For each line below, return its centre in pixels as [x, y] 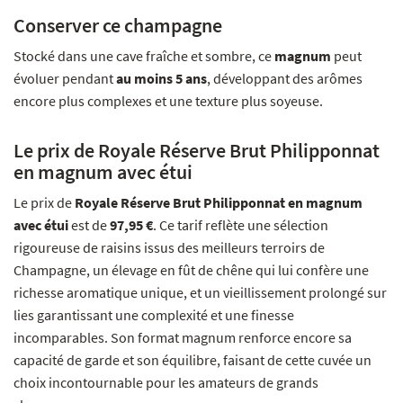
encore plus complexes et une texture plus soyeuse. [168, 101]
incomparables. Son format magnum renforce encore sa [183, 338]
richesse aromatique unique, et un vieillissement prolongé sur [200, 293]
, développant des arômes [285, 79]
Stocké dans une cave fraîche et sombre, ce [144, 56]
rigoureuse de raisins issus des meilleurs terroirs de [169, 248]
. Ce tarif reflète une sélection [241, 225]
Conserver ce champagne [118, 26]
